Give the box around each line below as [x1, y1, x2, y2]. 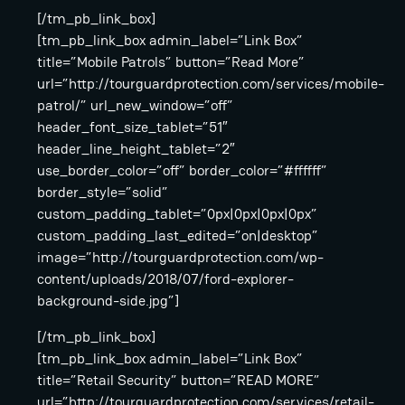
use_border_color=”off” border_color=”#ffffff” [37, 161, 327, 181]
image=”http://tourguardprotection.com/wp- [37, 248, 324, 268]
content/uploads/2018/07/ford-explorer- [37, 269, 294, 289]
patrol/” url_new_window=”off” [37, 96, 233, 116]
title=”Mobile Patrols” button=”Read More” [37, 52, 305, 72]
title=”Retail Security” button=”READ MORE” [37, 371, 320, 391]
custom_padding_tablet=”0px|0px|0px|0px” [37, 204, 317, 224]
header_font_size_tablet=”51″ [37, 118, 228, 137]
